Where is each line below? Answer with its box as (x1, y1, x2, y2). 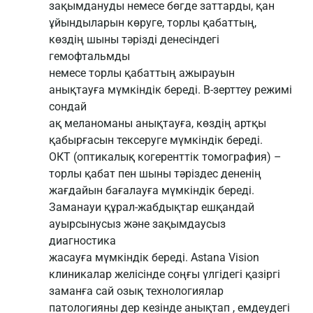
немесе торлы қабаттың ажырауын (49, 66, 235, 80)
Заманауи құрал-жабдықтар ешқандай (49, 201, 254, 214)
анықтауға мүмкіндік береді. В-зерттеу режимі (49, 83, 292, 97)
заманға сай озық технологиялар (49, 284, 224, 298)
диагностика (49, 234, 116, 248)
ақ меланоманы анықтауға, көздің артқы (49, 117, 266, 131)
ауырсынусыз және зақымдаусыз (49, 217, 226, 231)
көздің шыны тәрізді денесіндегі (49, 33, 219, 47)
